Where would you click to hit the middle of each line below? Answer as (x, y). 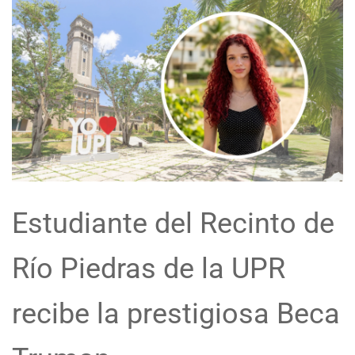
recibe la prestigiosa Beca (176, 314)
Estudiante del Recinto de (173, 223)
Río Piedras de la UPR (149, 269)
